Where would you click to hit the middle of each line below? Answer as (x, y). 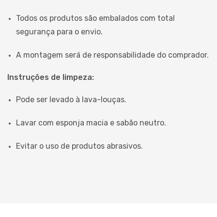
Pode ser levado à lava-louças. (71, 99)
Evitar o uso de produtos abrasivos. (79, 146)
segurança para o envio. (59, 31)
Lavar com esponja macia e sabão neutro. (91, 123)
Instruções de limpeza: (51, 77)
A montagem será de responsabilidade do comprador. (112, 55)
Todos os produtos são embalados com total (95, 18)
